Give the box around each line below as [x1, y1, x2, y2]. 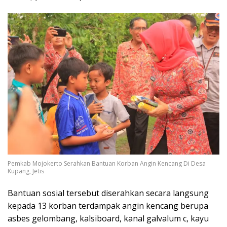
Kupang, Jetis [8, 166, 44, 175]
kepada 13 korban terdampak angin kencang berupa [8, 200, 208, 211]
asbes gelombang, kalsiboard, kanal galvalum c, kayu [8, 212, 209, 224]
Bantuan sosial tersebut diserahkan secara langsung [8, 187, 209, 199]
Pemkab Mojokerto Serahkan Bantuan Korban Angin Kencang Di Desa [8, 159, 206, 168]
